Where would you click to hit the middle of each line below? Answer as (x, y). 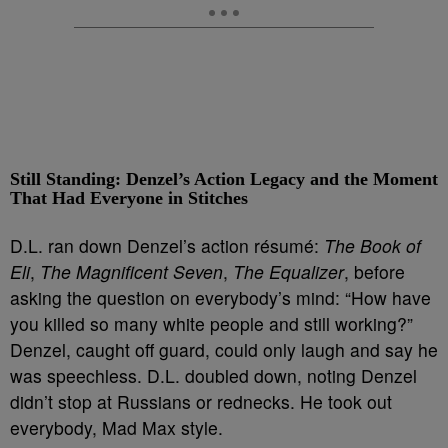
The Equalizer (288, 271)
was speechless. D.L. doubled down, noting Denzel (213, 375)
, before (374, 271)
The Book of (372, 245)
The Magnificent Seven (131, 271)
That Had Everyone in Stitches (129, 198)
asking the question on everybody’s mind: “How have (220, 297)
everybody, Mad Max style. (116, 427)
